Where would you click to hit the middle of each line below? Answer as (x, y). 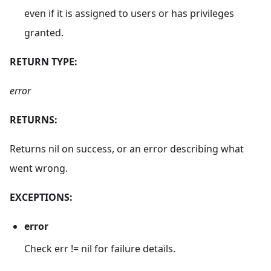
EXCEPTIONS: (41, 198)
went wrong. (39, 168)
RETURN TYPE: (44, 62)
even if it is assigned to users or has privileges (129, 14)
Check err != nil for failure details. (100, 248)
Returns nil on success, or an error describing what (127, 149)
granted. (44, 33)
